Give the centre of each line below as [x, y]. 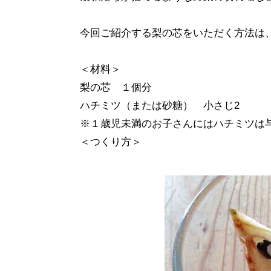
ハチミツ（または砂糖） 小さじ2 [160, 106]
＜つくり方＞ [111, 142]
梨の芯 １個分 [116, 87]
